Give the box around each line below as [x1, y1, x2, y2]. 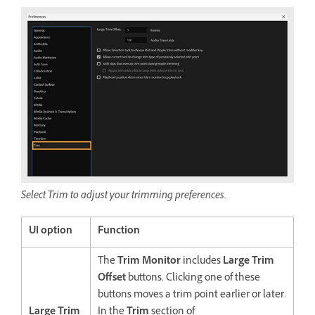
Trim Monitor [117, 254, 181, 271]
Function [98, 224, 140, 240]
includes [181, 254, 223, 271]
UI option [29, 224, 72, 240]
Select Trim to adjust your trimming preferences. [21, 188, 226, 205]
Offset [98, 271, 126, 288]
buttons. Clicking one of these [126, 271, 260, 288]
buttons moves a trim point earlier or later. [98, 288, 286, 304]
